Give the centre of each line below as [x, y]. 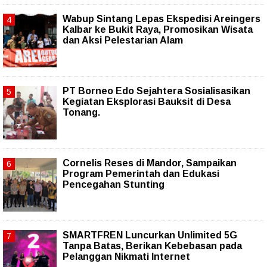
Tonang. [81, 113]
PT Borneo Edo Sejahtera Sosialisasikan [156, 91]
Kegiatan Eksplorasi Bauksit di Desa [147, 102]
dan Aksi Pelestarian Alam [123, 41]
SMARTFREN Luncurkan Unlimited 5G [150, 235]
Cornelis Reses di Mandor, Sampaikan [150, 163]
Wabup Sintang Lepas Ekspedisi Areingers [162, 19]
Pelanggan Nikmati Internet [126, 257]
